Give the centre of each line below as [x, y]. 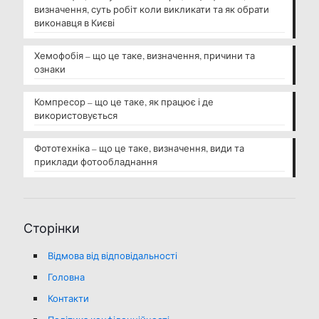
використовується [76, 116]
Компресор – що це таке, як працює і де [124, 102]
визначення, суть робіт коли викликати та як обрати [152, 10]
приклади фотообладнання [96, 162]
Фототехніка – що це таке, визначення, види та [139, 148]
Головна [66, 277]
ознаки [50, 69]
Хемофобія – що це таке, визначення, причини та [145, 56]
